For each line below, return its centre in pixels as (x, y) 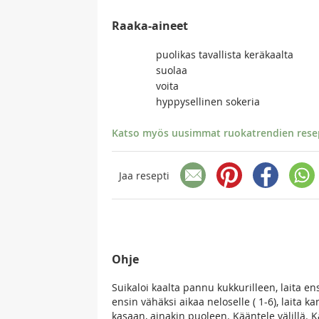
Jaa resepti (144, 175)
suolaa (172, 70)
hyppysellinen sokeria (208, 102)
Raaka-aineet (150, 26)
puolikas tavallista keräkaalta (225, 55)
